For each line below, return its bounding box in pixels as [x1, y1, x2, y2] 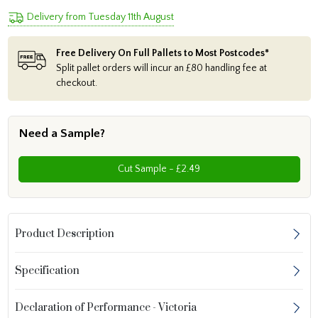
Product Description [15, 227, 115, 241]
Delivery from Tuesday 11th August [26, 11, 174, 23]
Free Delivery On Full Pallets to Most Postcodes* [55, 47, 269, 59]
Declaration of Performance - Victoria [15, 301, 197, 315]
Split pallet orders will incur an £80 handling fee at [55, 62, 267, 74]
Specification [15, 264, 80, 278]
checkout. [55, 77, 97, 89]
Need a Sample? [18, 126, 105, 141]
